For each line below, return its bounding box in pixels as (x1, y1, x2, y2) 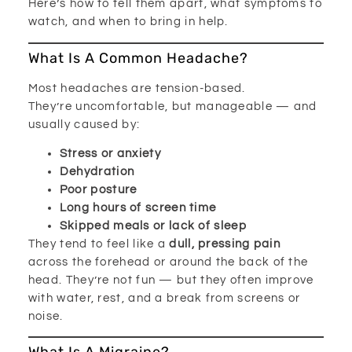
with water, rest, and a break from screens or (27, 291, 301, 304)
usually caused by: (27, 118, 141, 130)
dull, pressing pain (169, 237, 281, 250)
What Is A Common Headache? (27, 49, 248, 67)
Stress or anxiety (59, 147, 161, 159)
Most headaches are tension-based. (27, 82, 246, 94)
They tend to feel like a (27, 237, 170, 250)
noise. (27, 310, 64, 322)
